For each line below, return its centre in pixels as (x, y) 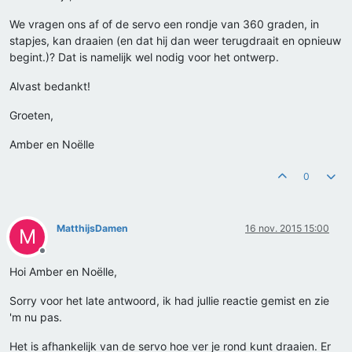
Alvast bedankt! (50, 86)
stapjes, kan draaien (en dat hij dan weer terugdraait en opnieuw (175, 41)
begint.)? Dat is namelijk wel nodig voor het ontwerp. (144, 57)
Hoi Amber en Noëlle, (63, 272)
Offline (56, 257)
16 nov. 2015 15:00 (287, 229)
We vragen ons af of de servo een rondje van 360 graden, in (164, 24)
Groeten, (31, 115)
